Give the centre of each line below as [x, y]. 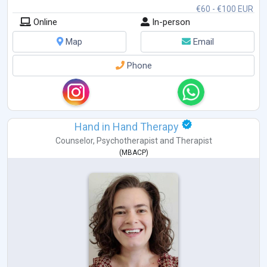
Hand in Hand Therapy [127, 126]
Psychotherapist [127, 140]
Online [44, 22]
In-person [170, 22]
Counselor [74, 140]
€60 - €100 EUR [225, 9]
